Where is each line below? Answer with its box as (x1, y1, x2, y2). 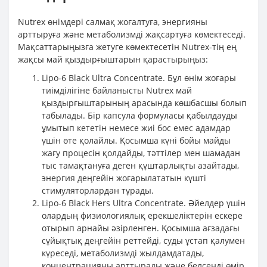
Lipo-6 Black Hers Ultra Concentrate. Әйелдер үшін (42, 197, 246, 209)
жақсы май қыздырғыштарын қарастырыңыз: (18, 54, 208, 65)
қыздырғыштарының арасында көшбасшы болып (42, 97, 247, 108)
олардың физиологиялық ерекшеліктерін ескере (42, 210, 243, 221)
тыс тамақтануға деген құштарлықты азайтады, (42, 160, 239, 171)
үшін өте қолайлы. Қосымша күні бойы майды (42, 135, 231, 146)
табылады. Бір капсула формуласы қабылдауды (42, 110, 237, 121)
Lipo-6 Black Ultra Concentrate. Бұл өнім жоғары (42, 72, 236, 83)
